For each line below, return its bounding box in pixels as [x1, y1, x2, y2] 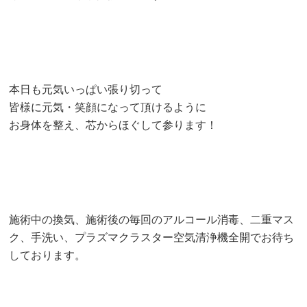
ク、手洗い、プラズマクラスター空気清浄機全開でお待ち [9, 231, 295, 243]
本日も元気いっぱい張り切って [9, 83, 163, 95]
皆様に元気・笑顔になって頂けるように [9, 101, 207, 113]
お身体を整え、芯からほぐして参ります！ [9, 119, 218, 131]
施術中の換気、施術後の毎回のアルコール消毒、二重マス [9, 213, 295, 225]
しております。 [9, 249, 86, 261]
